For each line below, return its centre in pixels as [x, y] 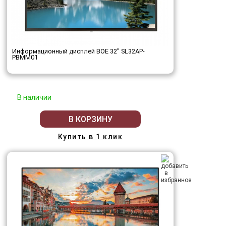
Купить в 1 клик [90, 137]
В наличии [34, 98]
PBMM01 [25, 58]
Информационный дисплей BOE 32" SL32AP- [78, 51]
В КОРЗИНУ [90, 119]
